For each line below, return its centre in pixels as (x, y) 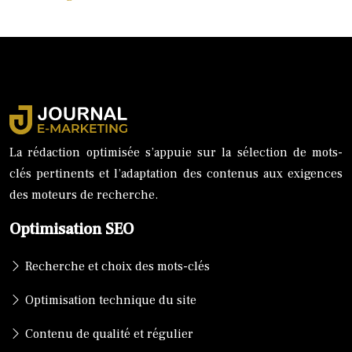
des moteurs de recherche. (84, 195)
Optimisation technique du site (109, 301)
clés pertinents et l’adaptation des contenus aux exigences (176, 174)
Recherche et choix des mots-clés (116, 267)
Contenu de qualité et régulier (108, 334)
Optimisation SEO (71, 230)
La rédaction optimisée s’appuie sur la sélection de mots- (176, 153)
